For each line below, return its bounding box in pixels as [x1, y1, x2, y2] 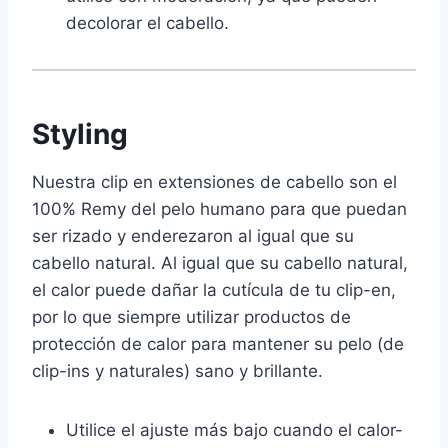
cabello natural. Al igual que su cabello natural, [32, 253, 408, 274]
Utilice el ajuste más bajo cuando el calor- [66, 420, 403, 441]
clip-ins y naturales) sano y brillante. [32, 361, 323, 382]
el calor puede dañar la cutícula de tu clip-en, [32, 280, 396, 301]
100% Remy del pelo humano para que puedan [32, 199, 407, 220]
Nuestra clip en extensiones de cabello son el [32, 172, 397, 193]
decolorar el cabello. [66, 13, 229, 34]
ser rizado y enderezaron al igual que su [32, 226, 354, 247]
